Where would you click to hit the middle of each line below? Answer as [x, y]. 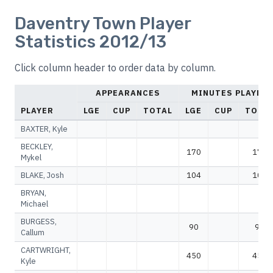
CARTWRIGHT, [46, 250]
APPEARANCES [128, 93]
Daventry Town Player [103, 23]
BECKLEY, [37, 147]
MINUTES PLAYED [230, 93]
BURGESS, [39, 222]
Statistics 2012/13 [90, 42]
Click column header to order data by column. [115, 68]
